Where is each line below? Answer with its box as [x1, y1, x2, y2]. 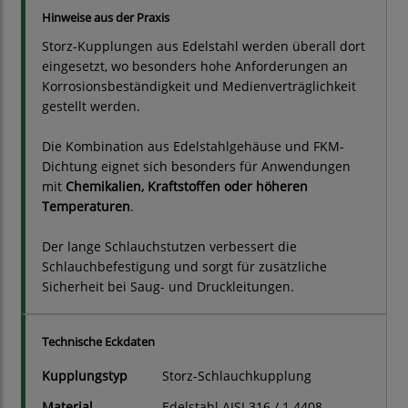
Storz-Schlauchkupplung [162, 367, 311, 385]
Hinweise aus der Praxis [42, 9, 169, 26]
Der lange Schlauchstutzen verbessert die [42, 238, 297, 256]
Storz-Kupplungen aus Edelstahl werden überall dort [42, 37, 365, 56]
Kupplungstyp [42, 367, 127, 385]
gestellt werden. [42, 97, 140, 116]
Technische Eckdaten [42, 333, 155, 351]
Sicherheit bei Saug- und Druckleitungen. [42, 278, 294, 296]
